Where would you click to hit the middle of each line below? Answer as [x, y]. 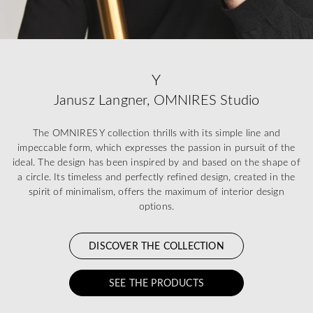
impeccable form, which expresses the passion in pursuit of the [156, 147]
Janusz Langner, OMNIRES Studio [156, 99]
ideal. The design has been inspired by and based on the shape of [156, 162]
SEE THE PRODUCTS [156, 283]
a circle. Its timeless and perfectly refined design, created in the [156, 176]
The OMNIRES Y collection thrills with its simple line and [156, 132]
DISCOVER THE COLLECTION [156, 246]
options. [156, 206]
